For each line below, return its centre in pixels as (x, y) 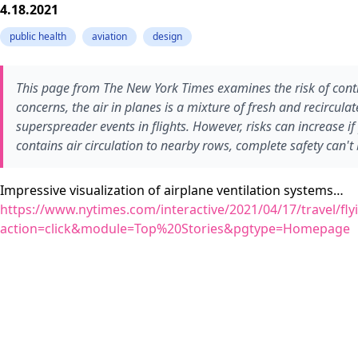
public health (38, 36)
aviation (109, 36)
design (167, 36)
